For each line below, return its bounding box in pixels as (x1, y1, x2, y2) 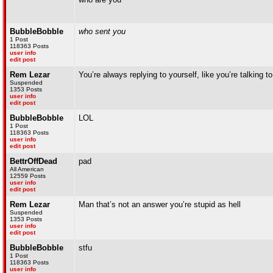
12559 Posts (10, 172, 46, 179)
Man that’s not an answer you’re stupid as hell (79, 200, 241, 209)
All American (10, 166, 44, 172)
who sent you (79, 27, 126, 36)
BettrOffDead (10, 157, 57, 166)
